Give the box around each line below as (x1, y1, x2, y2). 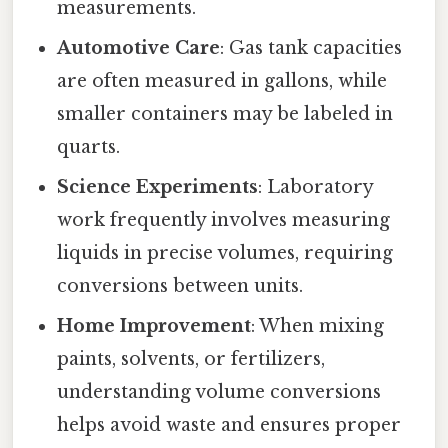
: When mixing (251, 314, 385, 337)
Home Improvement (57, 314, 252, 337)
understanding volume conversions (57, 380, 382, 403)
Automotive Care (57, 36, 221, 59)
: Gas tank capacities (220, 36, 403, 59)
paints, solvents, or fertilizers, (57, 347, 326, 370)
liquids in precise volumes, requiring (57, 241, 394, 264)
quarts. (57, 135, 121, 158)
